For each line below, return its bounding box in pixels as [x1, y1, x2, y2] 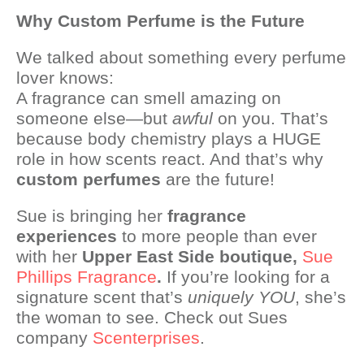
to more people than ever [117, 226, 317, 246]
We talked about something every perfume [16, 47, 346, 67]
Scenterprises [93, 327, 200, 348]
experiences [16, 226, 117, 246]
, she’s [295, 287, 346, 307]
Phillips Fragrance [16, 266, 157, 287]
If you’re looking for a [162, 266, 330, 287]
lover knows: [16, 67, 114, 88]
